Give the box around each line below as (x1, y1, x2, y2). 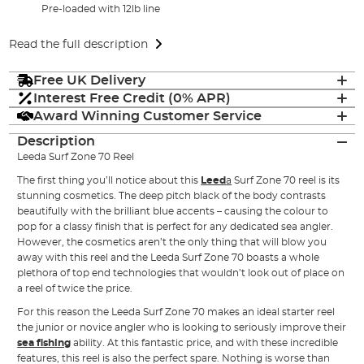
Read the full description (9, 38, 149, 50)
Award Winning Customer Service (33, 109, 262, 123)
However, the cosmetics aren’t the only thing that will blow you (17, 237, 327, 248)
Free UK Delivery (33, 73, 146, 87)
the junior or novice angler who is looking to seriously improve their (17, 323, 347, 333)
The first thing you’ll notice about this (17, 175, 201, 186)
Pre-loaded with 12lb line (41, 3, 161, 14)
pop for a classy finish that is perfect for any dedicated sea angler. (17, 222, 334, 232)
